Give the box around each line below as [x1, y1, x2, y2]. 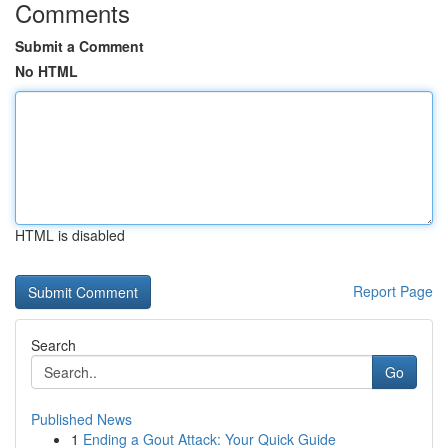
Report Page [353, 281, 433, 301]
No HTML [15, 61, 78, 81]
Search [31, 335, 76, 355]
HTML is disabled [15, 225, 125, 245]
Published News [31, 409, 132, 429]
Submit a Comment [15, 36, 144, 56]
